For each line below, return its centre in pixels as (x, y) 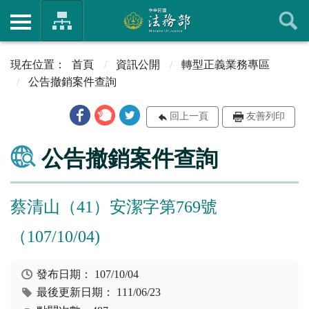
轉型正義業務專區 (226, 64)
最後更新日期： (77, 292)
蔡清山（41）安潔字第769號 (114, 207)
